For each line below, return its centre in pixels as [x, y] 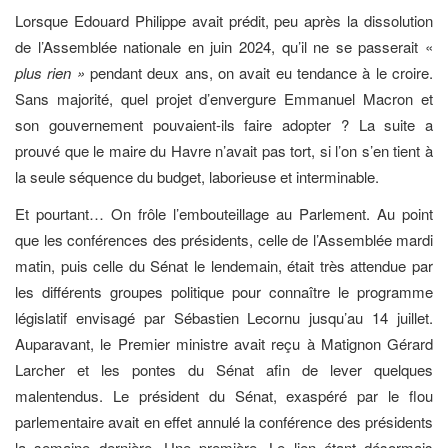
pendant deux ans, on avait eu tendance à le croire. [259, 73]
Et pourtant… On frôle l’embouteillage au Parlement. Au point [224, 213]
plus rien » [50, 73]
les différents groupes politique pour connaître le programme [224, 291]
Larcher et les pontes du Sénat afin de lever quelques [224, 369]
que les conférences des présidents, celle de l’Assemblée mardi [224, 239]
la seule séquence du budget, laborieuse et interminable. [197, 177]
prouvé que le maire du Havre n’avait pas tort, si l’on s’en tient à [224, 151]
